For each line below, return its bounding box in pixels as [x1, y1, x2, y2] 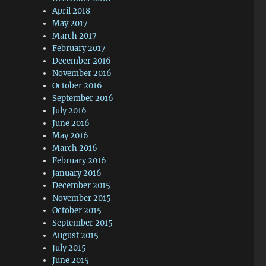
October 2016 [52, 81, 103, 91]
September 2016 [52, 93, 114, 103]
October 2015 [52, 205, 102, 216]
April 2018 [52, 6, 91, 16]
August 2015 [52, 230, 99, 240]
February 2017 [52, 43, 106, 53]
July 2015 [52, 243, 87, 253]
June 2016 [52, 118, 90, 128]
